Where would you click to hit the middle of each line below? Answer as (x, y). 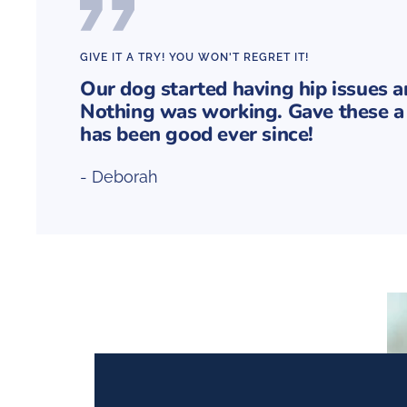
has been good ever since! (197, 135)
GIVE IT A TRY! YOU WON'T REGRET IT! (194, 58)
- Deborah (119, 177)
